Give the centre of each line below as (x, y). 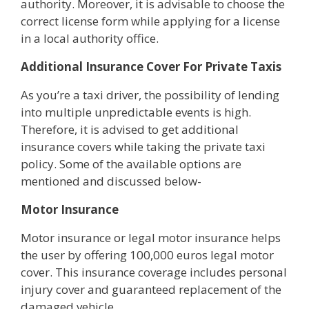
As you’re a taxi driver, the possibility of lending (150, 94)
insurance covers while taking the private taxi (143, 146)
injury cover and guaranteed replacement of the (151, 289)
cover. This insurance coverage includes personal (154, 272)
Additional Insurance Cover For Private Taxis (151, 66)
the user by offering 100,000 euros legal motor (147, 255)
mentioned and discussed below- (111, 181)
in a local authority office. (90, 38)
